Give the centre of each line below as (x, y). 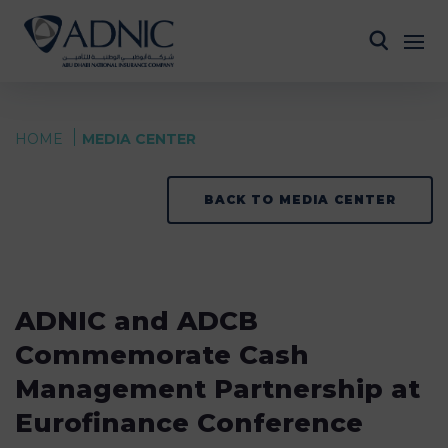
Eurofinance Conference (189, 423)
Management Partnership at (217, 389)
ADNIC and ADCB (136, 321)
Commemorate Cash (162, 355)
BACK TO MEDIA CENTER (300, 199)
